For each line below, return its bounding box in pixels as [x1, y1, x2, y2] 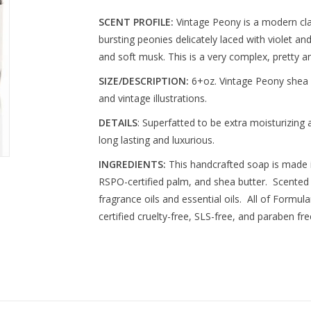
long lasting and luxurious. [98, 133, 215, 146]
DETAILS [98, 116, 137, 129]
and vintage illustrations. [98, 92, 207, 105]
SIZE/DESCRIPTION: [98, 74, 189, 87]
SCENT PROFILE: [98, 15, 174, 28]
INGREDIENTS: [98, 158, 166, 171]
